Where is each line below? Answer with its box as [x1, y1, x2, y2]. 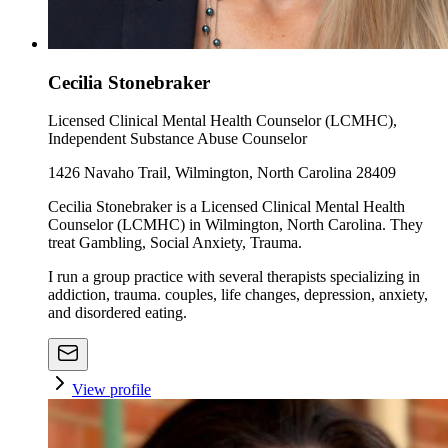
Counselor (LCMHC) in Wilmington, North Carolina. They [48, 216, 423, 234]
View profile [72, 381, 151, 399]
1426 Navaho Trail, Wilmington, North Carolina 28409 [48, 164, 396, 182]
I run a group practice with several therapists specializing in [48, 268, 420, 286]
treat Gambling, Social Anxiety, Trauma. [48, 234, 302, 252]
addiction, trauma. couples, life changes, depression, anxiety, [48, 286, 428, 304]
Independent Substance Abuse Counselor [48, 130, 307, 148]
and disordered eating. [48, 304, 187, 322]
